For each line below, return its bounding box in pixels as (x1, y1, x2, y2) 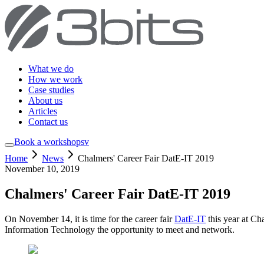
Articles (28, 106, 57, 116)
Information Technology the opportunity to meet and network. (5, 224, 235, 235)
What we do (28, 64, 74, 74)
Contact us (28, 117, 68, 127)
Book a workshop (14, 137, 81, 147)
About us (28, 95, 62, 105)
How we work (28, 74, 82, 84)
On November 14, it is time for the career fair (5, 213, 174, 224)
